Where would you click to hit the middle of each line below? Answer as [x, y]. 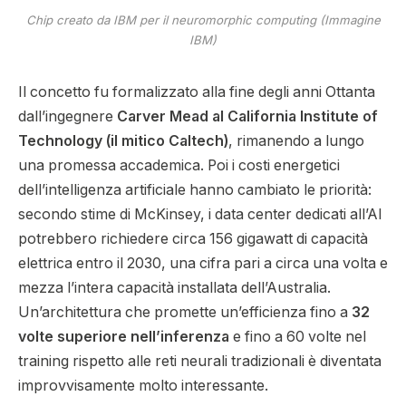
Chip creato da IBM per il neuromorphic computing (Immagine [203, 20]
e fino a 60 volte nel [298, 336]
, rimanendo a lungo [296, 140]
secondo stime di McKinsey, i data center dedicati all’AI [200, 214]
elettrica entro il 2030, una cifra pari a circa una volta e [203, 263]
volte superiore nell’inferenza [124, 336]
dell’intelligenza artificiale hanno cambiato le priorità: [195, 189]
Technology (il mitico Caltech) [123, 140]
